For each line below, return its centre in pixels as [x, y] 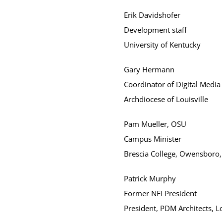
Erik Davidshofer [152, 15]
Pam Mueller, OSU [155, 124]
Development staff [155, 30]
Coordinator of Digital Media [172, 84]
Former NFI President [160, 193]
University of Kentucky [162, 45]
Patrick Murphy [150, 178]
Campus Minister [152, 139]
